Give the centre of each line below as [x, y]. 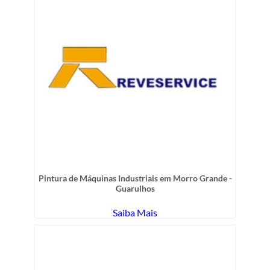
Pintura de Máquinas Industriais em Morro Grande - [135, 178]
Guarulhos [135, 188]
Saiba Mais [135, 212]
